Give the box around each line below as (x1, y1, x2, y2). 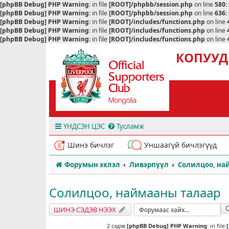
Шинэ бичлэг (67, 140, 114, 150)
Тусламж (117, 122, 144, 131)
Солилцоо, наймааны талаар (49, 184, 221, 201)
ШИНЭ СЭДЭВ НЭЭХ (54, 204, 116, 214)
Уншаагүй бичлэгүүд (144, 140, 217, 150)
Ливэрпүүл (129, 160, 169, 169)
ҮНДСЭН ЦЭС (63, 122, 105, 131)
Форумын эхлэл (64, 160, 120, 169)
